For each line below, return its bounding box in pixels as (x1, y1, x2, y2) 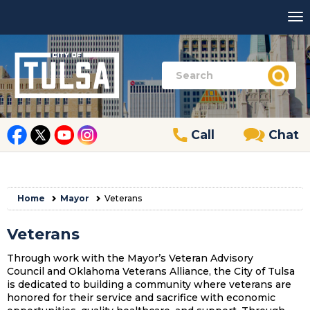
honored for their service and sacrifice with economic (7, 291, 275, 304)
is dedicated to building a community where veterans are (7, 278, 291, 291)
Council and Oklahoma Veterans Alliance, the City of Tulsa (7, 265, 295, 277)
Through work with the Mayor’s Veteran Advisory (7, 252, 253, 264)
